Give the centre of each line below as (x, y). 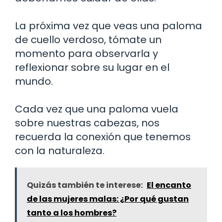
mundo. (34, 81)
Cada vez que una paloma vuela (97, 109)
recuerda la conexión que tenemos (103, 137)
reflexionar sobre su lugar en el (92, 67)
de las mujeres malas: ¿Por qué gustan (108, 199)
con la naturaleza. (60, 150)
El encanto (169, 185)
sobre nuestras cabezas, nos (87, 123)
